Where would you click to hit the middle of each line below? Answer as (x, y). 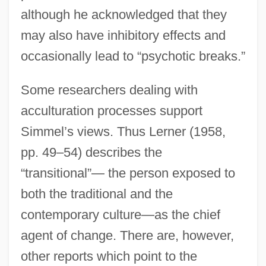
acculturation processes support (111, 110)
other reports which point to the (109, 256)
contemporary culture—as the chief (120, 214)
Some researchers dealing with (109, 90)
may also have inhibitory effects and (123, 35)
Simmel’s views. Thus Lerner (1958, (123, 131)
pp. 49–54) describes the (91, 152)
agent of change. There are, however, (127, 235)
